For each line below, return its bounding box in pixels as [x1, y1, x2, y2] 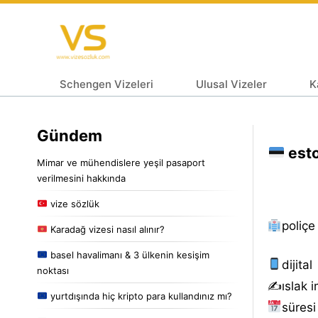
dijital [281, 257, 312, 272]
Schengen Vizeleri [60, 77, 153, 91]
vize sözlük [47, 197, 99, 209]
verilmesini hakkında [37, 172, 126, 184]
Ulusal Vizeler [196, 77, 267, 91]
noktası [37, 264, 69, 276]
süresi [281, 300, 316, 314]
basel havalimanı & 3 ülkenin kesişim [47, 248, 209, 261]
